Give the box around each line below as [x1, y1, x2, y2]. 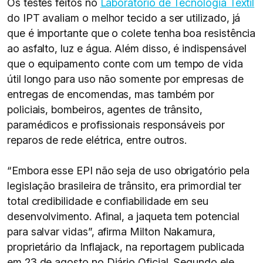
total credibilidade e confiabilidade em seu [7, 195, 208, 207]
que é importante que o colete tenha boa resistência [7, 27, 256, 39]
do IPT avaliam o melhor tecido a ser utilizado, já [7, 12, 241, 24]
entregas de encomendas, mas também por [7, 88, 215, 100]
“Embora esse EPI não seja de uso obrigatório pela [7, 164, 249, 177]
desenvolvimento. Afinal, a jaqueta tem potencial [7, 210, 240, 222]
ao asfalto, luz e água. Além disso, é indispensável [7, 42, 247, 55]
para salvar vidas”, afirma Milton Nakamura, [7, 225, 215, 238]
